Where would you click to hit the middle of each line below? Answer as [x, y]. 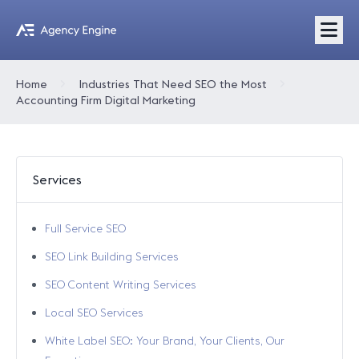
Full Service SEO [85, 228]
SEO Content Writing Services [121, 284]
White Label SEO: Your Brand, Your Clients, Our [165, 341]
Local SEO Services [94, 313]
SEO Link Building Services [112, 256]
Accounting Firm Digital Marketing [106, 100]
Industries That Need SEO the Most [173, 84]
